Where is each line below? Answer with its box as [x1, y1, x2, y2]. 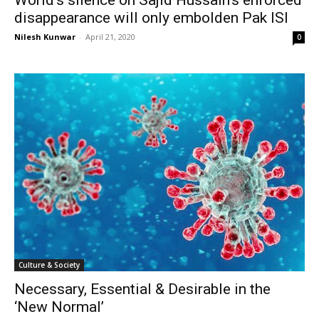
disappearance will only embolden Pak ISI [14, 9, 288, 26]
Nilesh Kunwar [14, 31, 75, 42]
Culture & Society [19, 259, 80, 270]
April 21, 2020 [85, 31, 135, 42]
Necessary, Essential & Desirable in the [14, 280, 271, 298]
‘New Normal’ [14, 298, 104, 315]
